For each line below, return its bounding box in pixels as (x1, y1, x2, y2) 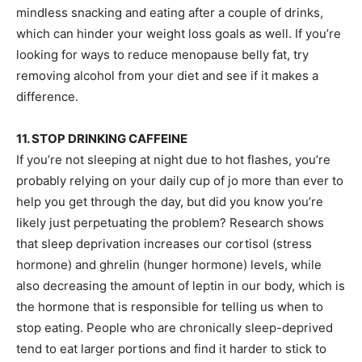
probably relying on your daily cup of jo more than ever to (16, 173, 343, 188)
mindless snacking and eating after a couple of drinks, (16, 5, 323, 20)
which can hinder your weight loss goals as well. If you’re (16, 26, 341, 41)
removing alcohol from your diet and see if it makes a (16, 68, 318, 83)
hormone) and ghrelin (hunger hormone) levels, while (16, 257, 322, 272)
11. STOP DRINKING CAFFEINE (16, 131, 187, 146)
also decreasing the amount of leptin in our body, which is (16, 278, 345, 293)
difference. (16, 89, 78, 104)
